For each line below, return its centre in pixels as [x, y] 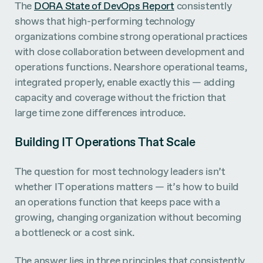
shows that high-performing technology [105, 21]
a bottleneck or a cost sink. [75, 232]
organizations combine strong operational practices [131, 36]
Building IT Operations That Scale [105, 142]
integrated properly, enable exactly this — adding [125, 82]
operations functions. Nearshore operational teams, [131, 66]
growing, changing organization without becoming [128, 217]
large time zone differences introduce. [100, 112]
